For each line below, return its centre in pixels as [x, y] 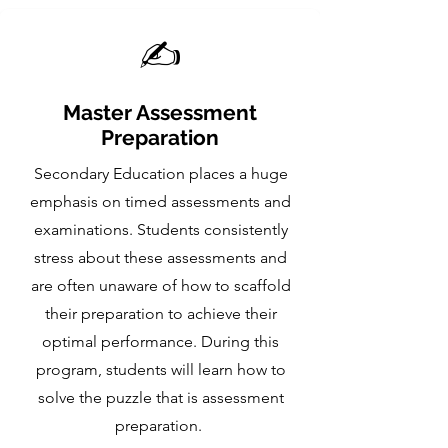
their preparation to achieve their [160, 313]
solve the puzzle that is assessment [160, 397]
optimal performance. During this [160, 341]
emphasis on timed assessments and [160, 201]
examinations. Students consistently [160, 229]
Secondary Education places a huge [160, 173]
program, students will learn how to [160, 369]
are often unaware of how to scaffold [160, 285]
